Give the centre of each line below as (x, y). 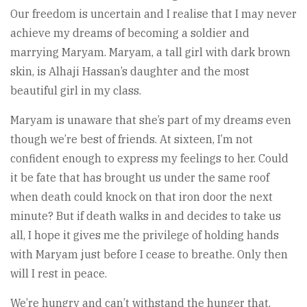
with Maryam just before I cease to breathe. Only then (149, 255)
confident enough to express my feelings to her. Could (149, 159)
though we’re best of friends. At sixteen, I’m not (132, 139)
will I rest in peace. (59, 274)
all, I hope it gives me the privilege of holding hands (145, 235)
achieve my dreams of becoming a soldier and (130, 33)
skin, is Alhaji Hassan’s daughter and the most (130, 72)
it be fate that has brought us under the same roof (140, 178)
